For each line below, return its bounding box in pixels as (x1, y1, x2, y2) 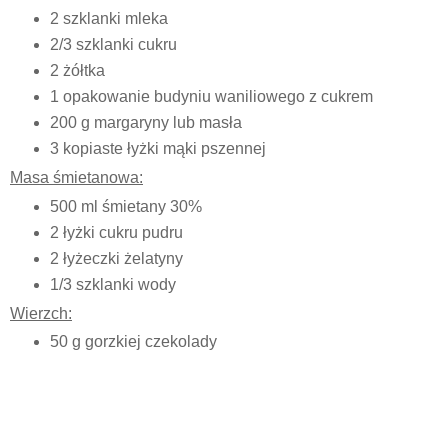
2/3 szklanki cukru (49, 36, 177, 54)
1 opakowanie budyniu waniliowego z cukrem (49, 88, 373, 106)
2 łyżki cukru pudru (49, 223, 183, 241)
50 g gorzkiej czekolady (49, 333, 217, 351)
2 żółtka (49, 62, 105, 80)
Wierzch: (10, 304, 72, 322)
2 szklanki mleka (49, 10, 168, 28)
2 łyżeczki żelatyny (49, 249, 183, 267)
